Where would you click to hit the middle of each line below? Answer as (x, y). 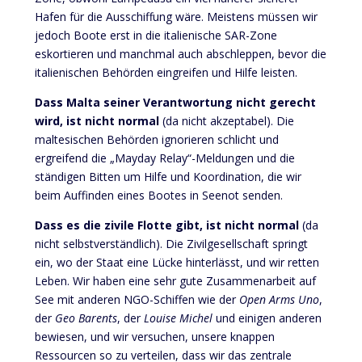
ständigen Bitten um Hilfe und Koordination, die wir (168, 176)
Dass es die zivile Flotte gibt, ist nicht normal (168, 225)
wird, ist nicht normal (97, 120)
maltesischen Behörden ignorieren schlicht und (156, 139)
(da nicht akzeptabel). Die (226, 120)
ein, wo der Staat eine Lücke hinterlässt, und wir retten (177, 262)
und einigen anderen (267, 318)
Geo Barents (86, 318)
